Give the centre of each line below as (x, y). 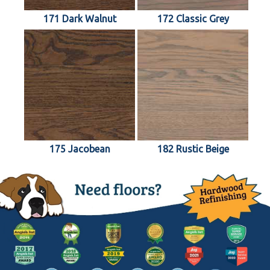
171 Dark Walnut (80, 18)
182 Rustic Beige (193, 149)
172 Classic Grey (193, 18)
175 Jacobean (80, 149)
